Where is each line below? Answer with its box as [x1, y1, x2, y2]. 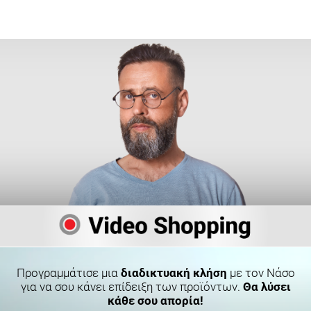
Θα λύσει [242, 280, 291, 294]
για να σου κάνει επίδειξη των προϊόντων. [20, 280, 243, 294]
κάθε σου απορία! [108, 294, 203, 308]
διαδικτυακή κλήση [120, 266, 227, 280]
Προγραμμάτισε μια [16, 266, 121, 280]
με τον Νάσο [226, 266, 295, 280]
